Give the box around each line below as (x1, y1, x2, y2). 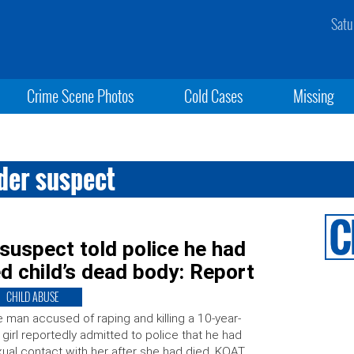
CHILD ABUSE (6, 288, 58, 305)
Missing (293, 84, 335, 107)
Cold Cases (183, 84, 243, 107)
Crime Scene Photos (26, 84, 134, 107)
